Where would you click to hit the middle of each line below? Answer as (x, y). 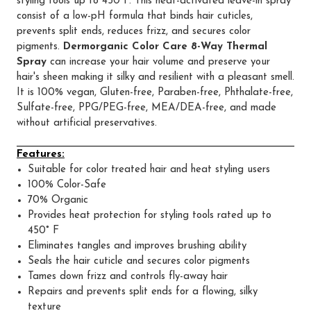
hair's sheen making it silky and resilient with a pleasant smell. (155, 77)
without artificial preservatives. (87, 123)
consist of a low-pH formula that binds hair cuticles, (135, 16)
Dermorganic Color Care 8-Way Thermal (165, 47)
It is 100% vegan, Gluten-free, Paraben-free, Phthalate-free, (155, 92)
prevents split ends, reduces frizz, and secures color (134, 31)
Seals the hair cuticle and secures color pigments (139, 262)
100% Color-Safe (67, 185)
